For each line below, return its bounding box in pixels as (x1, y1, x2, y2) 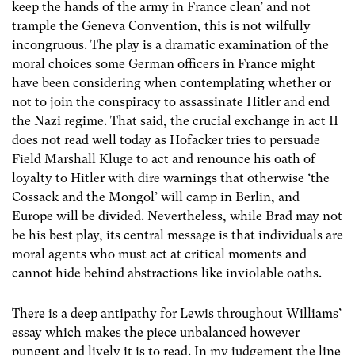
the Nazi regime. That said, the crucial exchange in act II (12, 113, 338, 128)
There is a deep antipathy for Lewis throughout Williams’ (12, 305, 342, 321)
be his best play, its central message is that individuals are (12, 227, 343, 242)
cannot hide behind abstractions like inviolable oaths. (12, 265, 322, 281)
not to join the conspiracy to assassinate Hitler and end (12, 94, 330, 109)
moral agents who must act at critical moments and (12, 246, 307, 261)
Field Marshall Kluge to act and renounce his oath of (12, 151, 315, 166)
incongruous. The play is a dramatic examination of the (12, 36, 329, 52)
